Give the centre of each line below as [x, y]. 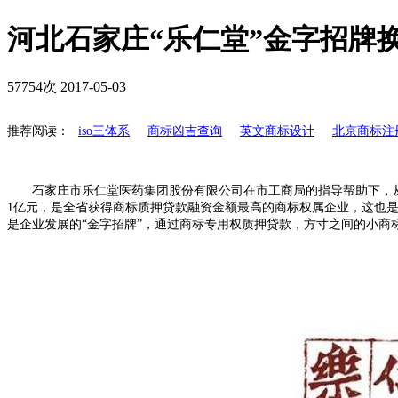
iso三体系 [104, 131]
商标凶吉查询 [185, 131]
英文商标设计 [277, 131]
